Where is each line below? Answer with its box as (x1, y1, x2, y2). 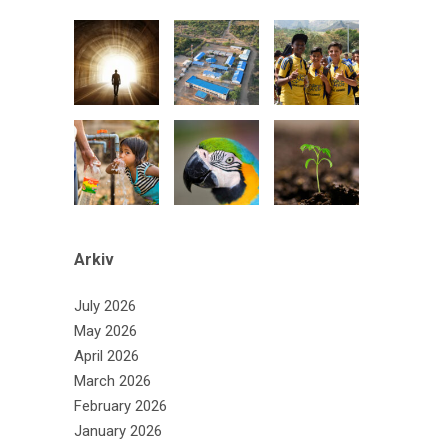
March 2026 (74, 371, 151, 390)
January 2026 (74, 421, 162, 440)
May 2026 (74, 321, 137, 340)
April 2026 (74, 346, 139, 365)
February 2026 (74, 396, 167, 415)
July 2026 (74, 296, 136, 315)
